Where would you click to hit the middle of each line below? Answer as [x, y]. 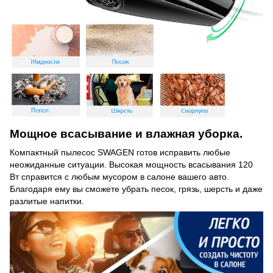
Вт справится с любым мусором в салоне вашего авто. [119, 176]
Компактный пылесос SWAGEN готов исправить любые [120, 152]
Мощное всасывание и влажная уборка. [126, 133]
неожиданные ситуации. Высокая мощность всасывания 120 [131, 164]
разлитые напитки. [47, 201]
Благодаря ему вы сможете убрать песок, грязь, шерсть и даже [136, 189]
